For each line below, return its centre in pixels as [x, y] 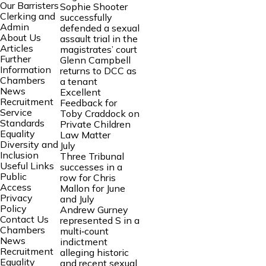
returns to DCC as [98, 70]
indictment [83, 241]
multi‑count [84, 231]
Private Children [95, 124]
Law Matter [85, 134]
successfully [86, 17]
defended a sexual [99, 28]
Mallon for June [92, 188]
